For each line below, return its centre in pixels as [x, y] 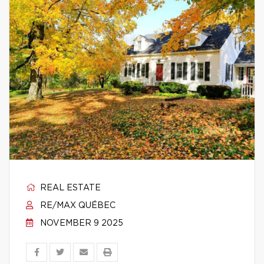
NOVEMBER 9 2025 [80, 223]
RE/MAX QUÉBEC [77, 206]
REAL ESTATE [69, 188]
